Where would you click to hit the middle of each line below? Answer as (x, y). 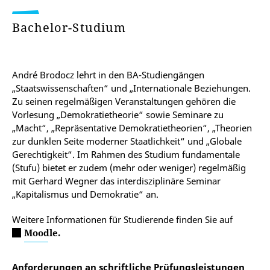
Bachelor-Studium (71, 27)
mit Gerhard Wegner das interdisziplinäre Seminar (116, 181)
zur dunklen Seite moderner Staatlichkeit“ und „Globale (127, 141)
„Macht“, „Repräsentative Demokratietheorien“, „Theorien (132, 128)
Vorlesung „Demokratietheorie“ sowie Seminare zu (118, 115)
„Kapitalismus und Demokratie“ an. (85, 194)
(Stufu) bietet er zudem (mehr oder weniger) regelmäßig (129, 168)
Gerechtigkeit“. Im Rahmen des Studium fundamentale (126, 154)
